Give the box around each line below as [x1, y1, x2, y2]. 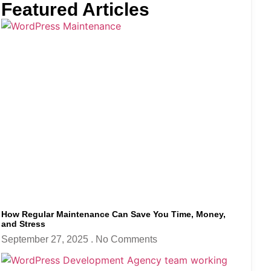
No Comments [96, 234, 157, 245]
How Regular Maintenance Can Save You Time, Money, [1, 209, 226, 220]
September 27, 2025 [1, 234, 91, 245]
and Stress [1, 219, 45, 229]
